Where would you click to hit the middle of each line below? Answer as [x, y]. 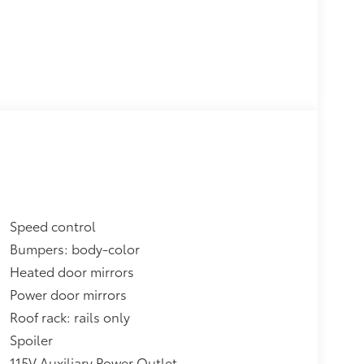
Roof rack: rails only [69, 316]
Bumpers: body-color [74, 248]
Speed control [52, 225]
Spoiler [31, 339]
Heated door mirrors [71, 271]
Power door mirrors [68, 293]
